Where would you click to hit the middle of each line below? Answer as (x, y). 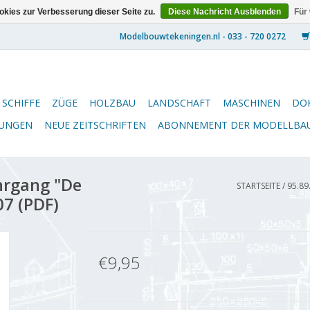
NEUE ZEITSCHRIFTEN (95, 125)
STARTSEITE (258, 186)
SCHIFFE (21, 103)
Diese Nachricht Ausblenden (225, 12)
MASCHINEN (252, 103)
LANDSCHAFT (179, 103)
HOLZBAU (112, 103)
